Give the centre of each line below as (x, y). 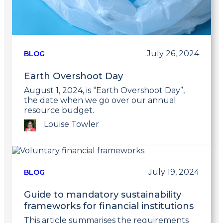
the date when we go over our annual (100, 100)
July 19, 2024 (174, 172)
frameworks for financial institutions (109, 206)
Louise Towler (71, 124)
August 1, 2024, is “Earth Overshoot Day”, (104, 90)
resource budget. (59, 110)
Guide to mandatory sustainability (103, 194)
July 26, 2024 (173, 53)
